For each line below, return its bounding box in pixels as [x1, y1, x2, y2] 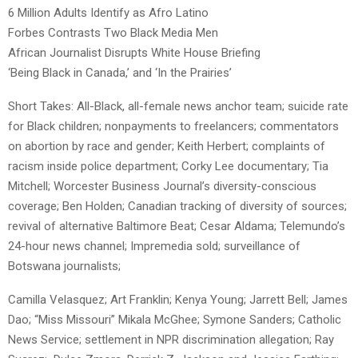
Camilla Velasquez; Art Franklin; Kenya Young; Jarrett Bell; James [8, 292, 348, 308]
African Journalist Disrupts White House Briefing [8, 46, 261, 61]
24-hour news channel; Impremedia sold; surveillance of [8, 239, 300, 254]
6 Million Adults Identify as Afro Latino [8, 6, 209, 21]
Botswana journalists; [8, 259, 127, 274]
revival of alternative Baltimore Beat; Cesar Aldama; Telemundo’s [8, 219, 345, 234]
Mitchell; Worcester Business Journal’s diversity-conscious [8, 179, 316, 194]
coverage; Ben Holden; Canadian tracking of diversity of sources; [8, 199, 347, 214]
